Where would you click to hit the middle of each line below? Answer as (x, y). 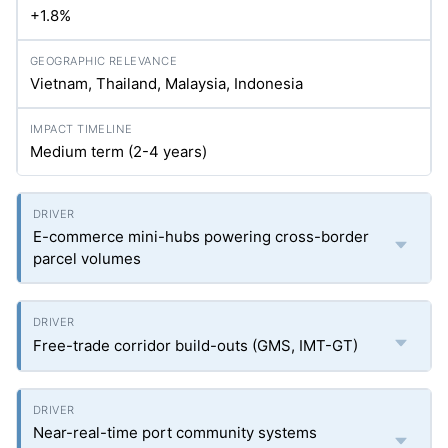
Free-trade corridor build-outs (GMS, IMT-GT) (195, 345)
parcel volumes (87, 258)
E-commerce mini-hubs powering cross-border (201, 236)
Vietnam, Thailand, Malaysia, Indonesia (166, 83)
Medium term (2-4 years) (118, 151)
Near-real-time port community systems (175, 432)
